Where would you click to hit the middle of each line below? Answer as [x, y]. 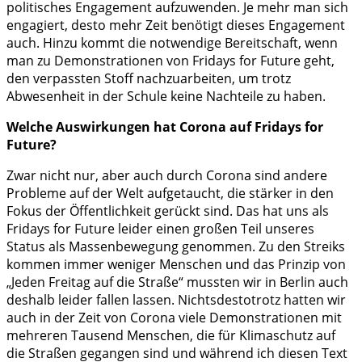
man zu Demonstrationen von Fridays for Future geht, [170, 61]
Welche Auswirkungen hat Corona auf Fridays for [165, 127]
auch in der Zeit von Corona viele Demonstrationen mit [174, 318]
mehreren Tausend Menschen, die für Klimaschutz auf [171, 336]
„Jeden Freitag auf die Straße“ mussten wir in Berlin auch [177, 282]
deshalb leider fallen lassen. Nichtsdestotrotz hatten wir [176, 300]
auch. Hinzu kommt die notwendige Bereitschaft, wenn [172, 43]
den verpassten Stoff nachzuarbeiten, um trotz [149, 79]
